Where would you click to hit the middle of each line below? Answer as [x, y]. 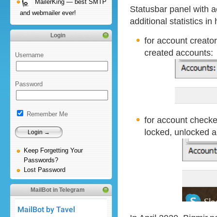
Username [29, 55]
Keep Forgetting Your [53, 150]
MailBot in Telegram [58, 190]
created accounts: [179, 53]
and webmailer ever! [48, 13]
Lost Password [45, 170]
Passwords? [41, 160]
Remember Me [46, 114]
